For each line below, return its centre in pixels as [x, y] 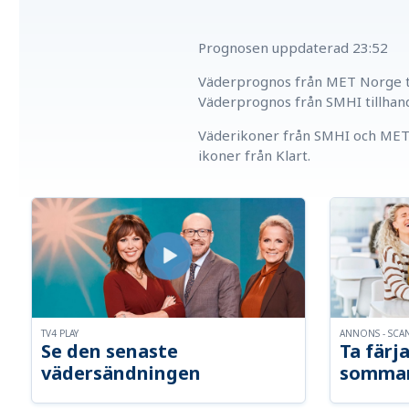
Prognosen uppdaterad [274, 48]
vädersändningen [121, 373]
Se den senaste [110, 351]
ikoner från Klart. [255, 156]
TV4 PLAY [60, 334]
